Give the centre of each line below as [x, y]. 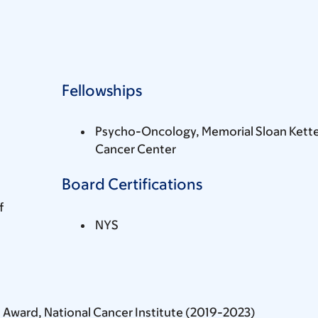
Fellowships [102, 90]
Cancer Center [136, 149]
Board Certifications [132, 184]
